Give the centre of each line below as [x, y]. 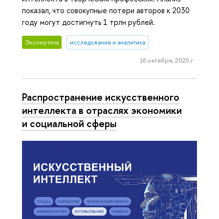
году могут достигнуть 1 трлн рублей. [88, 22]
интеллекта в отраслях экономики [102, 110]
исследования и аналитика [107, 43]
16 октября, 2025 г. [167, 60]
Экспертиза [42, 43]
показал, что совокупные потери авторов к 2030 [106, 10]
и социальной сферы [69, 123]
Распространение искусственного [101, 97]
